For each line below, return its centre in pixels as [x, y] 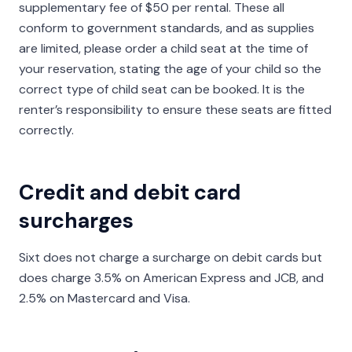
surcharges [76, 220]
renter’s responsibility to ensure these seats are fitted [175, 110]
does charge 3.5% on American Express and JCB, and [171, 278]
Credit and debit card [130, 192]
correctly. [46, 130]
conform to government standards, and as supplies [167, 28]
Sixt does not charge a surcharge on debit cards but [170, 257]
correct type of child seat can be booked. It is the [162, 89]
